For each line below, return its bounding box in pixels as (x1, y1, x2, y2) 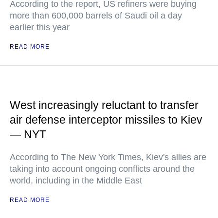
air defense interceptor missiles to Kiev (10, 113, 202, 127)
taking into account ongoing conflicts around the (10, 164, 195, 174)
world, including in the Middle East (10, 176, 142, 186)
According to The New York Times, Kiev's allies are (10, 152, 206, 163)
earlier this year (10, 22, 70, 33)
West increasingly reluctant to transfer (10, 99, 199, 112)
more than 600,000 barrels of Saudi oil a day (10, 11, 182, 21)
